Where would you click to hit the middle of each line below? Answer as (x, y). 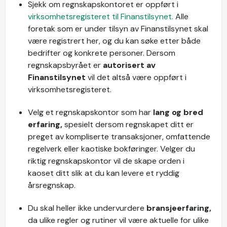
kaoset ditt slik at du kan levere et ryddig (104, 173)
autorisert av (129, 65)
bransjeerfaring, (179, 208)
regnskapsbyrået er (65, 65)
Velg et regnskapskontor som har (90, 112)
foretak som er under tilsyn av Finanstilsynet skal (118, 29)
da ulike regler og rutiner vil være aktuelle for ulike (118, 220)
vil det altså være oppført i (136, 77)
